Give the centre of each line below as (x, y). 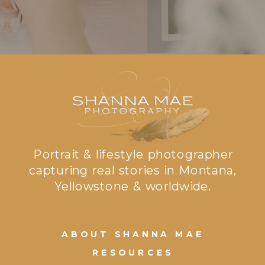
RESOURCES (133, 253)
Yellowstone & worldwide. (133, 186)
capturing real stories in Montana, (133, 170)
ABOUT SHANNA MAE (133, 235)
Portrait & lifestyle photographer (133, 155)
